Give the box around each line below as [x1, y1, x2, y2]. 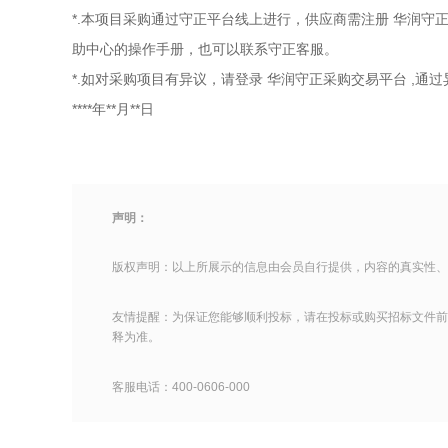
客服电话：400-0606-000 [112, 380, 250, 394]
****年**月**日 [72, 101, 154, 117]
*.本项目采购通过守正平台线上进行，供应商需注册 [72, 11, 389, 27]
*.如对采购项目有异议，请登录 [72, 71, 263, 87]
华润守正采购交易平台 [267, 71, 407, 87]
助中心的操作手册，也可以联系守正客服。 [72, 41, 338, 57]
